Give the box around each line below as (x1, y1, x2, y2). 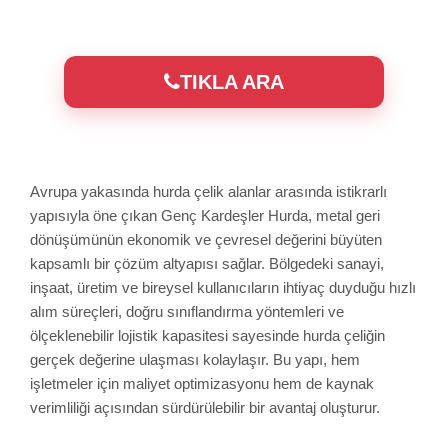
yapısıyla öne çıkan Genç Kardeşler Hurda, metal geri (30, 206, 380, 224)
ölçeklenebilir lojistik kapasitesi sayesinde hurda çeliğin (30, 326, 385, 344)
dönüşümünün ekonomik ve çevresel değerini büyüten (30, 230, 382, 248)
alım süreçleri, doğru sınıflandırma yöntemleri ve (30, 302, 344, 320)
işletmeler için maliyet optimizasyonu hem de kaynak (30, 374, 374, 392)
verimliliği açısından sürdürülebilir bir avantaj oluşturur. (30, 398, 380, 416)
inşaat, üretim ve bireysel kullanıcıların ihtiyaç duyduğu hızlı (30, 278, 416, 296)
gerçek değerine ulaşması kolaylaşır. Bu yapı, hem (30, 350, 360, 368)
